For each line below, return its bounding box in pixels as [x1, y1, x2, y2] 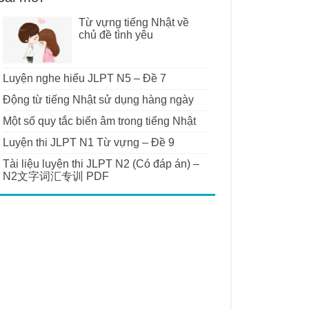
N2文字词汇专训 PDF [2, 170, 109, 183]
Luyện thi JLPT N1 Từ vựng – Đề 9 [2, 137, 175, 149]
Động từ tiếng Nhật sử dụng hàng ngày [2, 94, 194, 106]
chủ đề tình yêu [78, 29, 153, 41]
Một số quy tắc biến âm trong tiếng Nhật [2, 115, 196, 128]
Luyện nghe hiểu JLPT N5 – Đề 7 [2, 72, 166, 85]
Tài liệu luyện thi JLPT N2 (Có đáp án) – [2, 158, 199, 170]
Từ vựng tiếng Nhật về [78, 17, 189, 28]
